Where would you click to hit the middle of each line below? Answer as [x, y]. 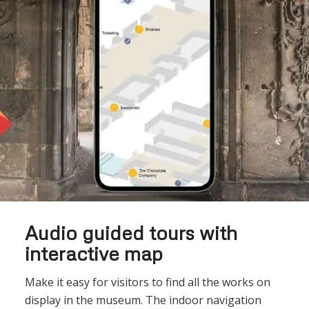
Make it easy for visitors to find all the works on [147, 282]
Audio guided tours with [131, 232]
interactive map [93, 253]
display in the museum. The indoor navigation [143, 300]
